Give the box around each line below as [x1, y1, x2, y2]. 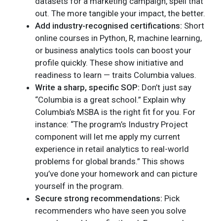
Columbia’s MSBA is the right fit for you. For [35, 107, 195, 117]
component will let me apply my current [35, 131, 180, 142]
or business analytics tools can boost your [35, 45, 191, 55]
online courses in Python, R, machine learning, [35, 33, 202, 43]
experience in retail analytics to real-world [35, 144, 189, 154]
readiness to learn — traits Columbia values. [35, 70, 196, 80]
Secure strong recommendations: [35, 193, 164, 203]
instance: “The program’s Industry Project [35, 119, 188, 129]
